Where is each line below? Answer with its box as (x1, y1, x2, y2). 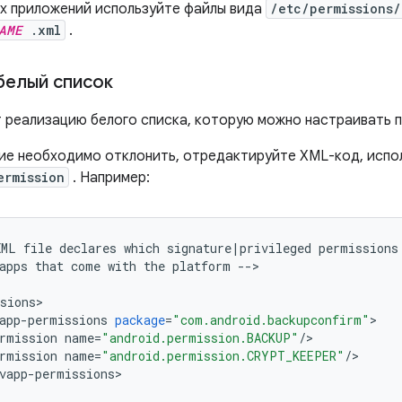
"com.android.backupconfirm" (172, 311, 370, 328)
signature (167, 240, 232, 257)
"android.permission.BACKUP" (101, 329, 299, 346)
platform (172, 258, 231, 275)
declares (59, 240, 117, 257)
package (115, 311, 165, 328)
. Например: (69, 169, 150, 187)
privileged (240, 240, 311, 257)
